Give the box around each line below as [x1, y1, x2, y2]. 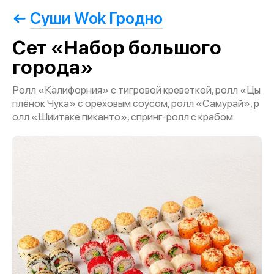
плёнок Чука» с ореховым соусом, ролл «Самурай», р [12, 97, 259, 109]
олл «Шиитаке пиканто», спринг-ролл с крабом [12, 111, 233, 123]
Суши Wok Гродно [30, 9, 163, 28]
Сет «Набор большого [12, 36, 221, 59]
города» [12, 56, 93, 79]
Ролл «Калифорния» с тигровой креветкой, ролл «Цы [12, 84, 261, 96]
